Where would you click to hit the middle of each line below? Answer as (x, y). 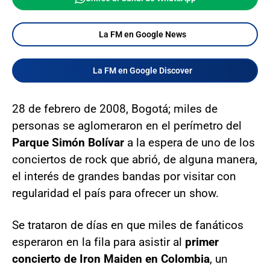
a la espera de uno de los (190, 143)
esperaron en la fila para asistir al (99, 242)
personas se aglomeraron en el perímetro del (127, 126)
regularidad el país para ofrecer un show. (115, 193)
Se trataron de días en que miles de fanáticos (128, 225)
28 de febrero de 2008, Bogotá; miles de (115, 109)
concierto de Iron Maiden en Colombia (111, 259)
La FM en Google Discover (142, 71)
